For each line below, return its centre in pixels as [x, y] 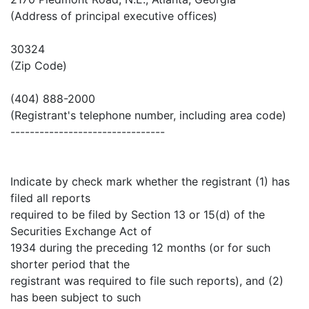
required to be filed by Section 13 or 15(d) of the [138, 215]
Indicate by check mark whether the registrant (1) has [150, 182]
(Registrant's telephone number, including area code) [148, 116]
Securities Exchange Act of [81, 231]
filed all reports [50, 198]
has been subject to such [76, 298]
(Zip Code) [39, 66]
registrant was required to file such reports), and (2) [147, 281]
